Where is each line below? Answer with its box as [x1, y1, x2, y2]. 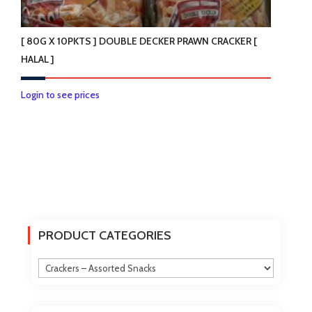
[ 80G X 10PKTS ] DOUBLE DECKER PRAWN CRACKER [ [21, 35, 258, 48]
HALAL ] [21, 53, 55, 66]
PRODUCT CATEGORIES [38, 227, 171, 243]
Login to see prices [21, 88, 100, 102]
